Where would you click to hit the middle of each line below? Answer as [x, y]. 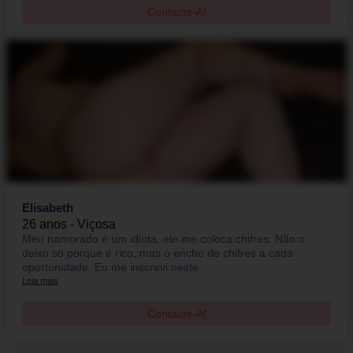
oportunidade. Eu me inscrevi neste [110, 268]
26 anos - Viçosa [69, 225]
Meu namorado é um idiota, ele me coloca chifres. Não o [163, 239]
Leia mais [40, 281]
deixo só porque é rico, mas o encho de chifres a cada [158, 253]
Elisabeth [48, 208]
